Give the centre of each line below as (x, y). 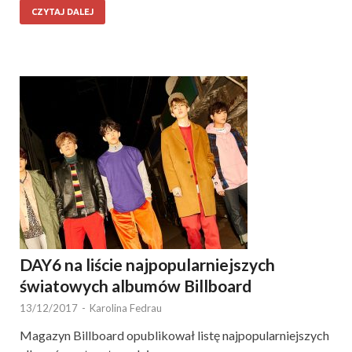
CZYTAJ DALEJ (62, 11)
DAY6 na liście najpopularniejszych (147, 264)
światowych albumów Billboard (136, 285)
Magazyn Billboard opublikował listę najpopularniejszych (174, 335)
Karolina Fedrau (126, 308)
